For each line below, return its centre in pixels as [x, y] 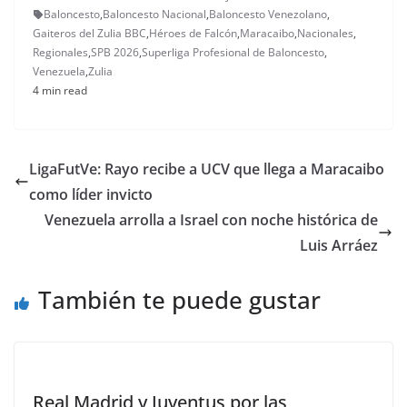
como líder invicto [91, 195]
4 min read [60, 91]
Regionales [60, 53]
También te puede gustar [179, 300]
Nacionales [325, 34]
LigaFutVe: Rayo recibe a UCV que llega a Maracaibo [207, 169]
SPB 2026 [115, 53]
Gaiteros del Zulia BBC [89, 34]
